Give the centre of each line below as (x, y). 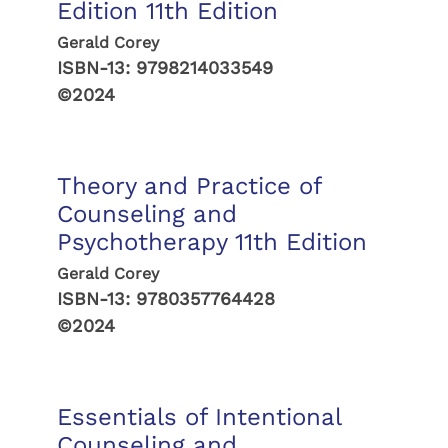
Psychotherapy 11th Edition (211, 242)
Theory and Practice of (188, 186)
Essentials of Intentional (198, 417)
